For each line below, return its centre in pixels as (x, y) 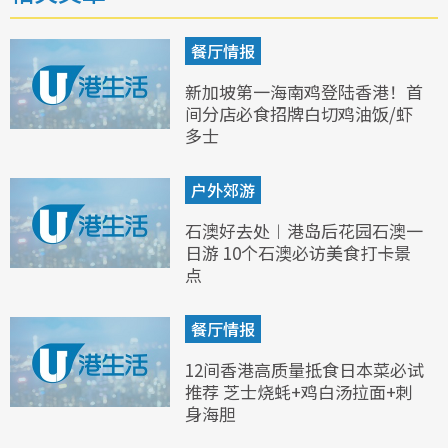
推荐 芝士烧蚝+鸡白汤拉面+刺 (299, 392)
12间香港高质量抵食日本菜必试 (304, 370)
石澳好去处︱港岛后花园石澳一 (304, 231)
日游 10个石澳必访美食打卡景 (298, 253)
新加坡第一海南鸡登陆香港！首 (304, 92)
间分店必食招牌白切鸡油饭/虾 (299, 114)
